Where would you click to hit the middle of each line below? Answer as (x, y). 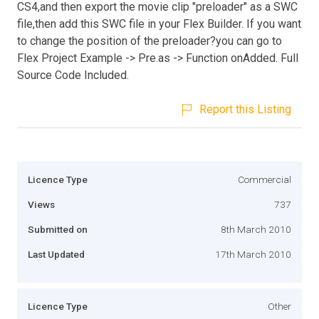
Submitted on (58, 229)
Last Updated (56, 254)
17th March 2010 (253, 254)
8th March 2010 (256, 229)
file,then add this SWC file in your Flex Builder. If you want (159, 23)
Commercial (265, 179)
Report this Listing (245, 109)
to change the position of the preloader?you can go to (150, 41)
